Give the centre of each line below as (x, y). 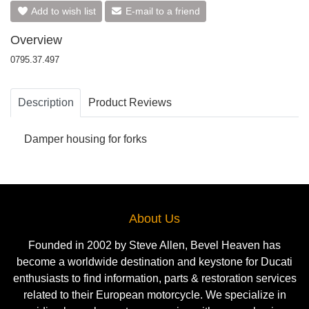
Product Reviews (130, 103)
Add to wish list (62, 11)
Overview (36, 40)
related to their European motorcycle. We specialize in (154, 295)
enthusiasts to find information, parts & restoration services (154, 278)
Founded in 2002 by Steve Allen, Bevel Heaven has (154, 245)
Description (46, 103)
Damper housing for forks (86, 139)
